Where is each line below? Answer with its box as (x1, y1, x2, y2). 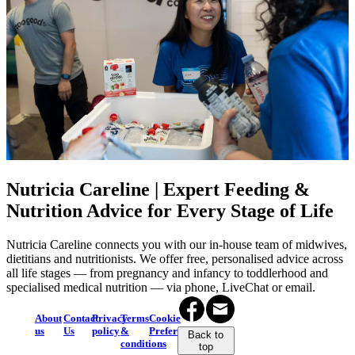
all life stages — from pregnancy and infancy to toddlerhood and (6, 266, 328, 281)
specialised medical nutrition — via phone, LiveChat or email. (6, 281, 315, 295)
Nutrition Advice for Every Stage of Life (6, 200, 334, 222)
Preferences (148, 325, 201, 338)
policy (91, 325, 120, 338)
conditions (120, 338, 166, 350)
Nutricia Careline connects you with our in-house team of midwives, (6, 238, 347, 252)
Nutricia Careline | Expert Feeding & (6, 179, 310, 200)
